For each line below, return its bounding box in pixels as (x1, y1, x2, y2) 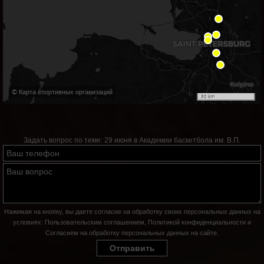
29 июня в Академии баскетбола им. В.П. (104, 136, 240, 144)
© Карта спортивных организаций (12, 87, 113, 96)
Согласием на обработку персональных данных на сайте (45, 229, 217, 236)
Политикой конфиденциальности (148, 218, 246, 226)
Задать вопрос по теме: (24, 136, 104, 144)
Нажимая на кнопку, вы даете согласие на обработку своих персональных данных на (4, 207, 260, 215)
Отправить (109, 243, 155, 253)
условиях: (13, 218, 45, 226)
